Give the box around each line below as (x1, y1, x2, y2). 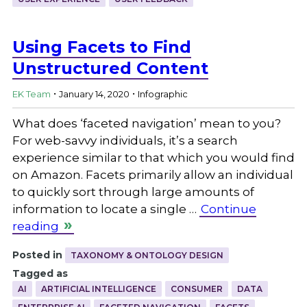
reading (12, 219, 59, 233)
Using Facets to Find (12, 36, 191, 57)
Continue (200, 201, 256, 216)
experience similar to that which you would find (12, 150, 295, 164)
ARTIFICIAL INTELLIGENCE (40, 283, 156, 294)
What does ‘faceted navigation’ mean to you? (12, 116, 281, 130)
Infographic (137, 88, 188, 100)
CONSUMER (170, 283, 223, 294)
